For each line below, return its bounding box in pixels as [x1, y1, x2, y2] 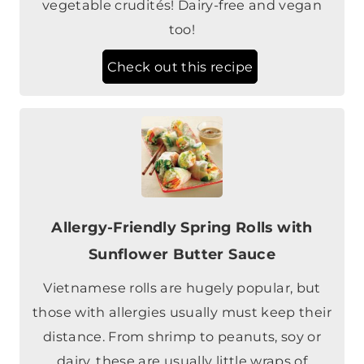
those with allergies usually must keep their [32, 304, 331, 321]
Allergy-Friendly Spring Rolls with [51, 219, 313, 236]
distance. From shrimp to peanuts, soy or [42, 328, 322, 345]
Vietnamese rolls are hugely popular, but [43, 279, 321, 297]
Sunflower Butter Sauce [89, 245, 275, 263]
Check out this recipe [106, 58, 253, 76]
